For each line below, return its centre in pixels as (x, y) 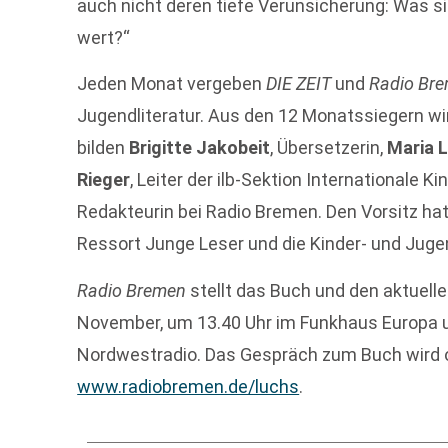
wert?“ (104, 37)
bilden (103, 148)
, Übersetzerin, (329, 148)
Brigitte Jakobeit (200, 148)
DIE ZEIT (299, 84)
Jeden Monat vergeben (172, 84)
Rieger (104, 180)
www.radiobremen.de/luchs (188, 386)
